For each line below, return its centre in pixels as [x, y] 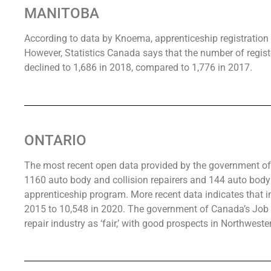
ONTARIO [55, 140]
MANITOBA [62, 14]
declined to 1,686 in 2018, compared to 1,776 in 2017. [138, 68]
